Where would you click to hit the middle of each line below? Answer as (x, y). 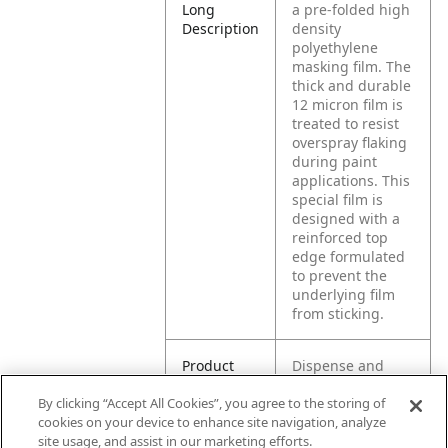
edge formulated (349, 256)
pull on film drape (352, 422)
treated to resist (346, 123)
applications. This (351, 180)
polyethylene (335, 47)
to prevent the (340, 275)
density (317, 28)
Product (208, 365)
